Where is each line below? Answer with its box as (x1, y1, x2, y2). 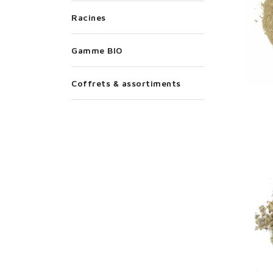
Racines (71, 12, 106, 23)
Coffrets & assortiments (71, 78, 181, 89)
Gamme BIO (71, 45, 122, 56)
